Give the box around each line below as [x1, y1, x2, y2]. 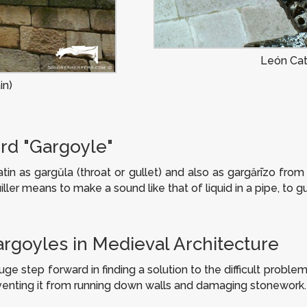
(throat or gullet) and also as [73, 166, 228, 180]
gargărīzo [228, 166, 276, 180]
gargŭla [34, 166, 74, 180]
